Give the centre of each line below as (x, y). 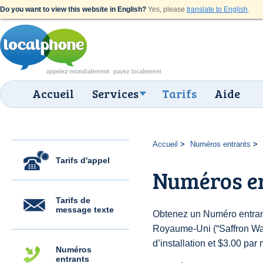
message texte (85, 210)
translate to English (217, 9)
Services (115, 93)
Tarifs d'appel (83, 160)
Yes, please (166, 9)
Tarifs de (73, 200)
